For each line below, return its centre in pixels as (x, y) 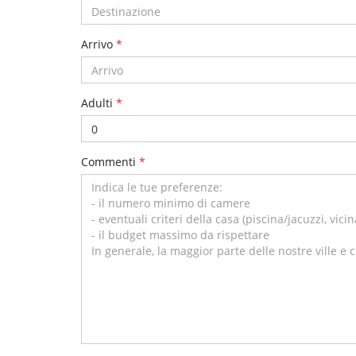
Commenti (110, 162)
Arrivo (99, 44)
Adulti (99, 103)
